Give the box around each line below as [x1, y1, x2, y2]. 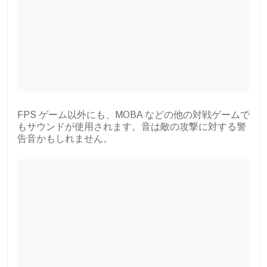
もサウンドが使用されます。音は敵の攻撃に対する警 [17, 122, 246, 132]
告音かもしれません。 [17, 133, 113, 144]
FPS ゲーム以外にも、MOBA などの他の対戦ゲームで [17, 110, 250, 120]
